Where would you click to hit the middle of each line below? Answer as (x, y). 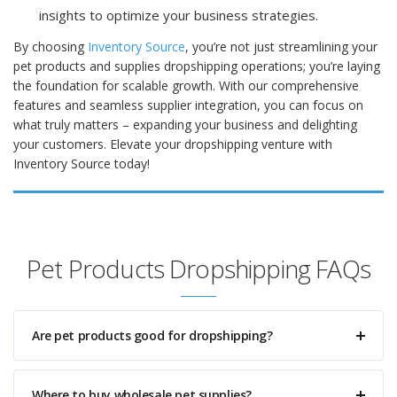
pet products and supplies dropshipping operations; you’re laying (197, 66)
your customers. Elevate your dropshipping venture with (173, 144)
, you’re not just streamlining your (281, 47)
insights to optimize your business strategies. (179, 15)
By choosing (51, 47)
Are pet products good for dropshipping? (152, 335)
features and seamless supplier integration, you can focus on (188, 105)
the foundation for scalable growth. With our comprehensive (186, 86)
